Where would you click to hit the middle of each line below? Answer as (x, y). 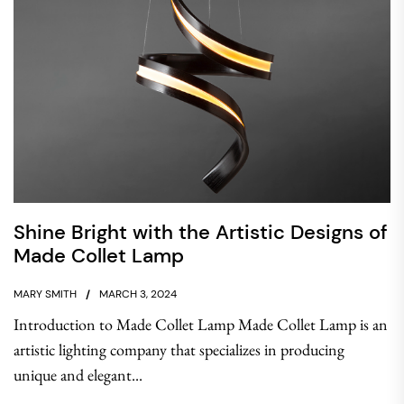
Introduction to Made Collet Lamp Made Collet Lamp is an (201, 324)
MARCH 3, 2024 (138, 294)
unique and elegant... (78, 375)
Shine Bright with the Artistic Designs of (201, 232)
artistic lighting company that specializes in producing (179, 349)
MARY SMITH (45, 294)
